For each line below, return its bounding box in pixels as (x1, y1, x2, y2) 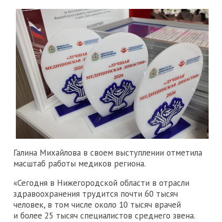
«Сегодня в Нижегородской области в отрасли (13, 177, 189, 189)
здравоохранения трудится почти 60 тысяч (13, 188, 178, 200)
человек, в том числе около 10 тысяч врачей (13, 199, 181, 211)
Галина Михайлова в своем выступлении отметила (13, 147, 202, 159)
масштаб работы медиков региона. (13, 158, 146, 169)
